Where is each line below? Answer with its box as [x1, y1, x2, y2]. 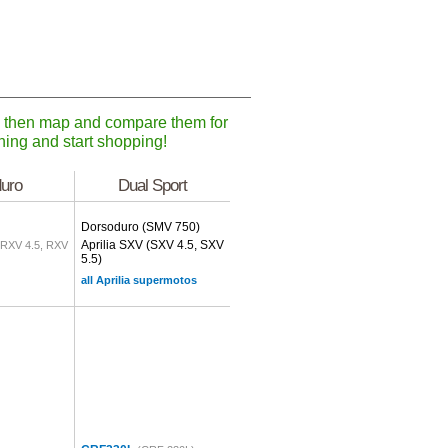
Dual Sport [118, 176, 187, 195]
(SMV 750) [142, 220, 200, 234]
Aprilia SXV [81, 238, 146, 252]
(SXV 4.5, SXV [146, 238, 224, 252]
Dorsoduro [81, 220, 142, 234]
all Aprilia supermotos [81, 274, 197, 286]
